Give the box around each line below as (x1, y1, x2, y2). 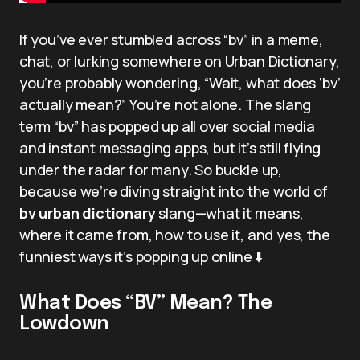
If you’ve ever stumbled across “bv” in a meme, (19, 29, 323, 49)
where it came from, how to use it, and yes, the (19, 224, 330, 244)
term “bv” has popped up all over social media (19, 116, 315, 136)
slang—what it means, (155, 202, 304, 223)
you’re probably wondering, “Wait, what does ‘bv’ (19, 72, 341, 92)
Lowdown (19, 313, 109, 334)
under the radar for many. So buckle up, (19, 159, 282, 179)
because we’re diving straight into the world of (19, 181, 328, 201)
